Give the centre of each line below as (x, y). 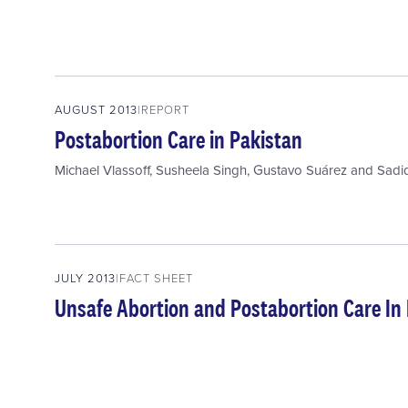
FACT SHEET (156, 278)
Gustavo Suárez (300, 170)
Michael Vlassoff (102, 170)
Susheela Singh (201, 170)
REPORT (165, 110)
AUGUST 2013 (96, 110)
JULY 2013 (85, 278)
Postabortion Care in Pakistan (178, 140)
